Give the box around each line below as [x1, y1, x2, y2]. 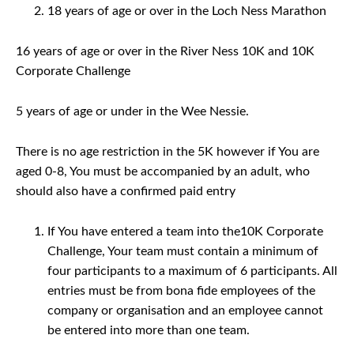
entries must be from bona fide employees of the [47, 284, 315, 297]
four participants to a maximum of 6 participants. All [47, 264, 337, 277]
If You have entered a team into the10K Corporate [47, 224, 323, 238]
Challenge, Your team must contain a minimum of [47, 244, 318, 258]
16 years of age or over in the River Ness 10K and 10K [16, 44, 314, 58]
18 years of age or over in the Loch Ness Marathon [47, 4, 326, 17]
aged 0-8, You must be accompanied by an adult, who [16, 164, 310, 178]
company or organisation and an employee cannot [47, 303, 323, 317]
